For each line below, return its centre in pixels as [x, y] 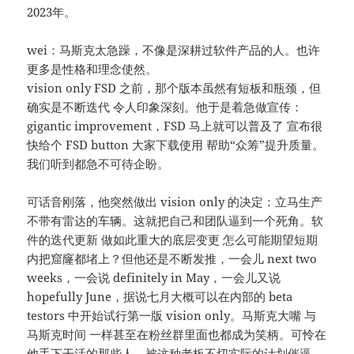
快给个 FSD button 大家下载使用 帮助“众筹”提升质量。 [176, 145]
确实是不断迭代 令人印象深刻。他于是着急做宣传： [165, 107]
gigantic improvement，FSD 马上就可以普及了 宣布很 [175, 126]
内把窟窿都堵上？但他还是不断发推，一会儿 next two [172, 259]
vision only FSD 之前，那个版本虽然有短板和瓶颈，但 [174, 88]
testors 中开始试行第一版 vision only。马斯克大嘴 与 [172, 316]
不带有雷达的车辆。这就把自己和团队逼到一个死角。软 [175, 221]
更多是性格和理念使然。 [92, 69]
